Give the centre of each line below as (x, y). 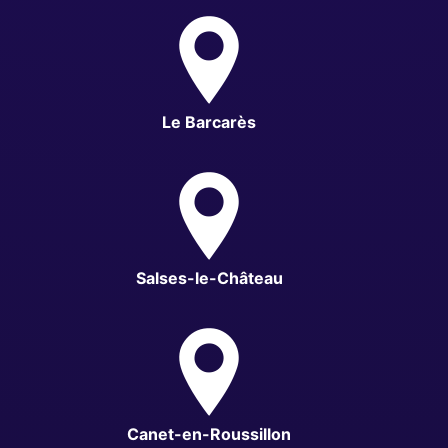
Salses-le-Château (209, 277)
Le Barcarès (209, 121)
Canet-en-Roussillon (209, 433)
